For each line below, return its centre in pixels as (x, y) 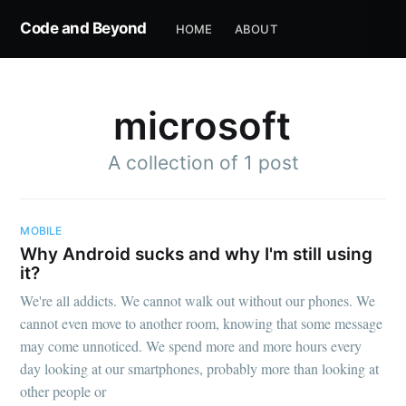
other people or (63, 391)
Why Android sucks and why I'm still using (197, 254)
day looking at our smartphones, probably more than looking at (200, 369)
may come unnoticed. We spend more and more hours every (191, 346)
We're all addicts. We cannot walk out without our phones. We (198, 301)
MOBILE (41, 231)
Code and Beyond (83, 28)
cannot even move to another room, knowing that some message (202, 324)
